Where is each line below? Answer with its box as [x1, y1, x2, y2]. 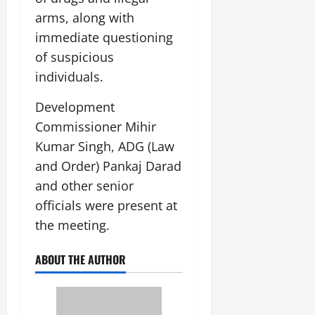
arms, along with [35, 9, 134, 27]
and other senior [35, 177, 134, 195]
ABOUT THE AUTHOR [35, 251, 126, 269]
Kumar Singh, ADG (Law [35, 138, 174, 155]
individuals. [35, 68, 103, 86]
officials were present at [35, 197, 177, 214]
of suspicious [35, 49, 114, 66]
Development [35, 98, 115, 116]
